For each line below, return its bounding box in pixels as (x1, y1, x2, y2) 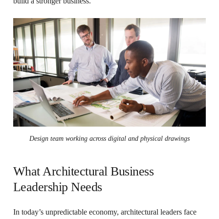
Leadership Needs (13, 179, 102, 194)
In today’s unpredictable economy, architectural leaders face (13, 207, 197, 216)
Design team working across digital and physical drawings (29, 134, 190, 142)
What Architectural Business (13, 164, 154, 178)
